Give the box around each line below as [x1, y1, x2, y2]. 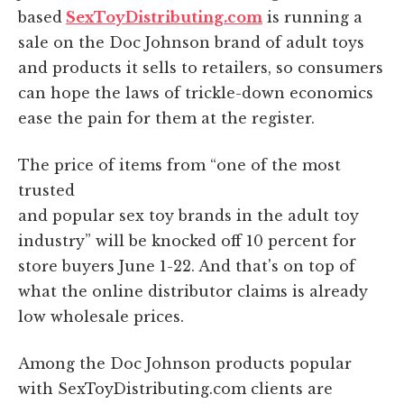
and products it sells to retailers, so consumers [18, 58, 383, 77]
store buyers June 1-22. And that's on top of [18, 256, 355, 275]
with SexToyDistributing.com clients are [18, 379, 333, 398]
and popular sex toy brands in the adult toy [18, 206, 359, 225]
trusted [18, 180, 75, 199]
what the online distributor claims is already [18, 281, 368, 300]
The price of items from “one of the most [18, 155, 341, 174]
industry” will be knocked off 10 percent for [18, 231, 356, 250]
